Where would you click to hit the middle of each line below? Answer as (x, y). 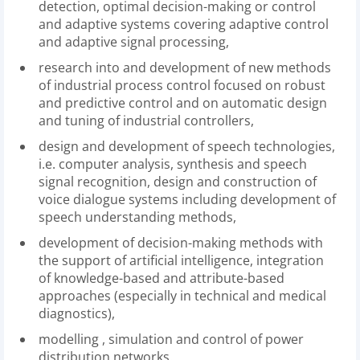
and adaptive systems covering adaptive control (184, 24)
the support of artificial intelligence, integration (181, 260)
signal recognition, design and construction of (178, 182)
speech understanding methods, (137, 217)
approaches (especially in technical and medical (182, 296)
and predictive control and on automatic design (183, 103)
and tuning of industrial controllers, (146, 121)
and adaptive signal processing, (134, 42)
